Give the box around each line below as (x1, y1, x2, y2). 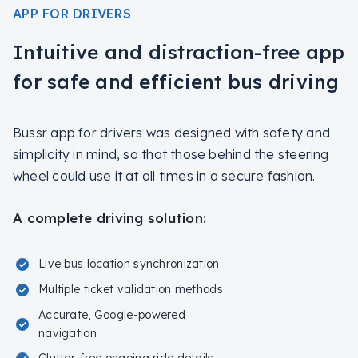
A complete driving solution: (13, 209, 206, 226)
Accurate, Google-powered (38, 307, 185, 322)
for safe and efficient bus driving (13, 69, 340, 93)
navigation (38, 325, 97, 340)
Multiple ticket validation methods (38, 282, 223, 297)
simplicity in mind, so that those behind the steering (13, 145, 329, 162)
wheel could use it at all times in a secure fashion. (13, 167, 316, 184)
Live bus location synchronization (38, 257, 220, 272)
